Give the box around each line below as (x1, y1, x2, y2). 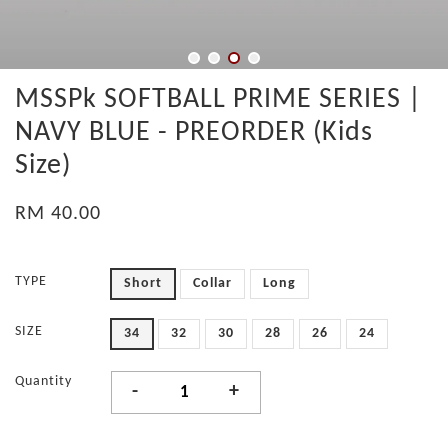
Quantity (15, 374, 72, 389)
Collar (193, 276, 232, 291)
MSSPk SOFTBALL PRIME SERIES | (15, 86, 422, 114)
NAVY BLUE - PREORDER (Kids (15, 119, 373, 147)
